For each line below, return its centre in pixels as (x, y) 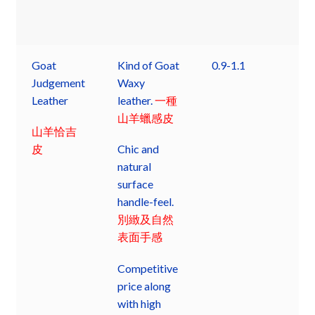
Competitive (148, 268)
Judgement (59, 82)
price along (144, 285)
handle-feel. (146, 202)
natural (135, 167)
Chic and (139, 149)
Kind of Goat (149, 65)
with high (140, 303)
